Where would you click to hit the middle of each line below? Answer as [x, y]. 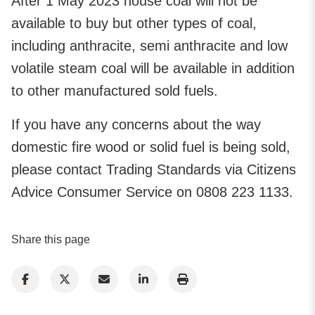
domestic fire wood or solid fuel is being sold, [151, 147]
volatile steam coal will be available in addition [153, 68]
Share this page [51, 239]
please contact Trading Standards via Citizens [154, 169]
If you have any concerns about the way [136, 124]
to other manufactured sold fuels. [115, 90]
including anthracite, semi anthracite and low [149, 45]
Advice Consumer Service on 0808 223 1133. [152, 192]
